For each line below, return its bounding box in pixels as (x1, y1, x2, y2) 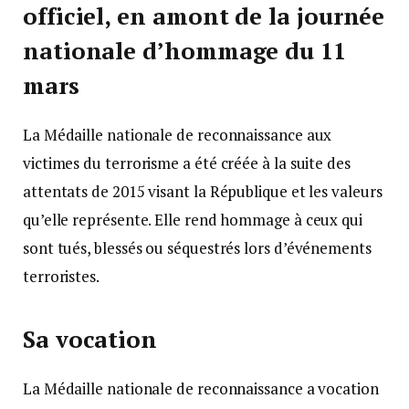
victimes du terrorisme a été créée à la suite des (23, 152, 351, 174)
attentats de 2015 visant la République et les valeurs (23, 181, 383, 203)
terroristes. (23, 266, 100, 288)
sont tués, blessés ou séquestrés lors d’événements (23, 237, 372, 259)
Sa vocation (23, 323, 158, 354)
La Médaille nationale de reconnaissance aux (23, 124, 332, 146)
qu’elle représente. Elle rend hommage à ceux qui (23, 209, 362, 231)
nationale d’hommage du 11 (23, 36, 346, 67)
